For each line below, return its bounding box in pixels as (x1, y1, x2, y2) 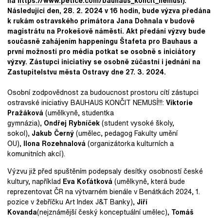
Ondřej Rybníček (44, 117, 100, 128)
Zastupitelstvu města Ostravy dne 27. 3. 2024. (7, 66, 166, 77)
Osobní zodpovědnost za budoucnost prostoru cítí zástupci (7, 87, 199, 97)
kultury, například (7, 176, 63, 186)
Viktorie (166, 97, 193, 108)
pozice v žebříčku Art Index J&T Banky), (7, 196, 137, 207)
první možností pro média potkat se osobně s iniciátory (7, 46, 196, 56)
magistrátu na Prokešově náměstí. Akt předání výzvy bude (7, 25, 205, 36)
